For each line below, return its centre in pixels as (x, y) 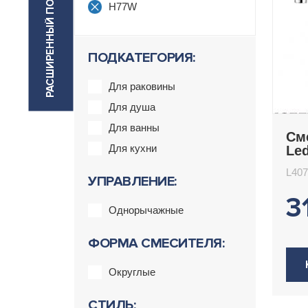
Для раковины (142, 86)
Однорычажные (146, 210)
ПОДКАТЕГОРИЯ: (142, 58)
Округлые (132, 272)
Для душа (132, 107)
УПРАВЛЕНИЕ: (132, 181)
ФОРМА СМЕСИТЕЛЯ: (156, 243)
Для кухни (133, 148)
